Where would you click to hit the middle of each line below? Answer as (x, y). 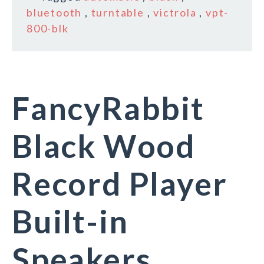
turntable (118, 13)
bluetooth (55, 13)
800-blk (48, 29)
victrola (175, 13)
